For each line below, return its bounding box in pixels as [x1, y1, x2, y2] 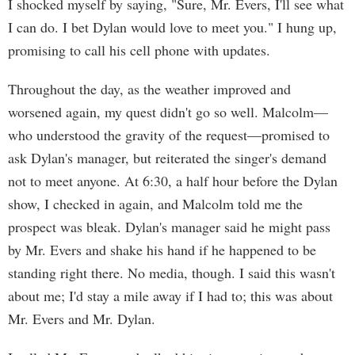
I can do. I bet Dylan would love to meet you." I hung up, [8, 17, 337, 36]
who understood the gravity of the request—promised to [8, 125, 330, 144]
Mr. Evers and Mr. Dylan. [8, 309, 155, 328]
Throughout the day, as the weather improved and [8, 79, 291, 98]
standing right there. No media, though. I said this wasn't [8, 263, 335, 282]
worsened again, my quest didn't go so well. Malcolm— [8, 102, 328, 121]
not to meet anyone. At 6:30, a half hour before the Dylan [8, 171, 338, 190]
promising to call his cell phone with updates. [8, 40, 270, 59]
